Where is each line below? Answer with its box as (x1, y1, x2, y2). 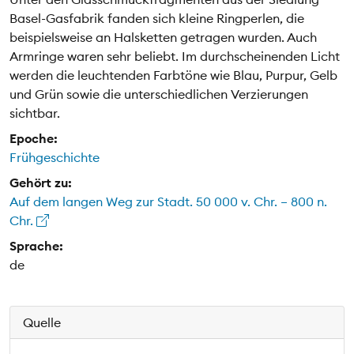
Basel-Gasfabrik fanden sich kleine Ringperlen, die (9, 9, 304, 26)
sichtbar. (9, 104, 60, 121)
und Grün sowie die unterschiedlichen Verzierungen (9, 85, 308, 102)
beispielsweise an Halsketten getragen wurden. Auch (9, 28, 317, 45)
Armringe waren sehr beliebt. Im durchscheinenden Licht (9, 47, 340, 64)
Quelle (23, 314, 61, 330)
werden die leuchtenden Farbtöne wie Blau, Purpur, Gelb (9, 66, 337, 83)
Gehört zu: (9, 174, 72, 190)
